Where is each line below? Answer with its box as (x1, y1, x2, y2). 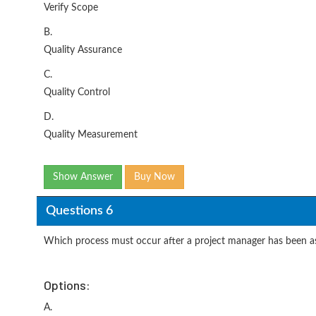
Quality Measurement (44, 130, 138, 140)
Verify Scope (44, 3, 98, 13)
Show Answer (53, 172, 113, 182)
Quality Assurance (44, 45, 122, 55)
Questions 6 (45, 204, 113, 217)
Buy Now (134, 172, 175, 182)
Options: (44, 277, 90, 293)
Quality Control (44, 87, 110, 97)
